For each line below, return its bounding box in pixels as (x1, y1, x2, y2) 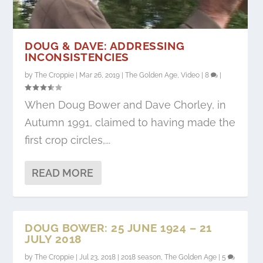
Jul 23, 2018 (79, 252, 116, 261)
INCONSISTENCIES (25, 50, 129, 63)
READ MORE (32, 166, 94, 179)
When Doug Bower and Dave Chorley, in (25, 98, 227, 111)
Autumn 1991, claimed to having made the (25, 116, 236, 129)
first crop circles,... (25, 133, 111, 146)
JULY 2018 (25, 232, 82, 245)
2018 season (121, 252, 161, 261)
